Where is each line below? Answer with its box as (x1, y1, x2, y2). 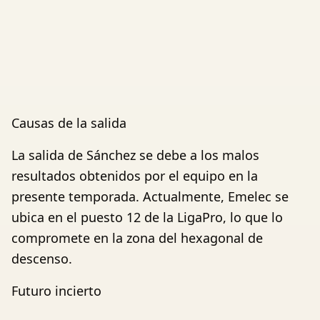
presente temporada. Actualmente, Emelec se (11, 187, 289, 205)
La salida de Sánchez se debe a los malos (11, 146, 259, 164)
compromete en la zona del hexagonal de (11, 229, 263, 246)
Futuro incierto (11, 281, 101, 299)
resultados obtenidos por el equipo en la (11, 166, 258, 184)
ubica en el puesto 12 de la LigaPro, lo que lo (11, 208, 283, 226)
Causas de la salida (11, 114, 126, 131)
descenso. (11, 249, 72, 267)
